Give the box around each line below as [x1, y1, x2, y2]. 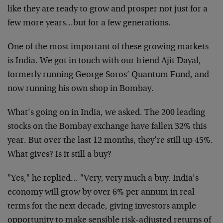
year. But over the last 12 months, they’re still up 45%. [7, 136, 213, 145]
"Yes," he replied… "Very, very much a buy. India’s [7, 174, 199, 183]
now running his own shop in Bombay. [7, 85, 154, 94]
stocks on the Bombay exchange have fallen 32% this [7, 122, 207, 131]
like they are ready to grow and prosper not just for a [7, 5, 208, 14]
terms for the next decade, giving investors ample [7, 202, 196, 211]
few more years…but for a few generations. [7, 19, 171, 28]
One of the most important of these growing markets [7, 43, 209, 52]
